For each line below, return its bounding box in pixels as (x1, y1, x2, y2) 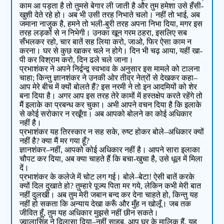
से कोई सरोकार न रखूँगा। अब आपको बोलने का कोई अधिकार (19, 109, 192, 118)
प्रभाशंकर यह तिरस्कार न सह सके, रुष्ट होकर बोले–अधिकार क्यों (19, 127, 204, 136)
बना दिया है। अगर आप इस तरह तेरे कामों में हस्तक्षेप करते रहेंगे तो (19, 91, 203, 100)
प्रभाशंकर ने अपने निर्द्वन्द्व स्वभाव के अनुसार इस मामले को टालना (19, 64, 200, 73)
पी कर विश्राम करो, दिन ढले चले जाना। (19, 55, 134, 64)
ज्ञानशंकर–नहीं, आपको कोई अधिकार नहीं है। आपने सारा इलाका (19, 145, 200, 154)
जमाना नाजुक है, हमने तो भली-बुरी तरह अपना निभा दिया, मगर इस (19, 19, 203, 28)
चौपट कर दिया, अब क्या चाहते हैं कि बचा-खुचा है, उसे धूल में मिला (19, 154, 203, 163)
